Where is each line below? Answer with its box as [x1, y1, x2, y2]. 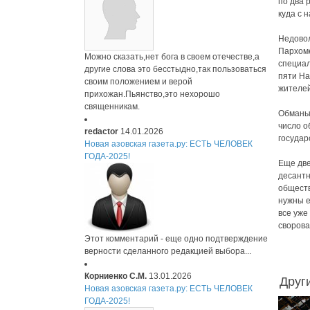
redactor [84, 127, 118, 136]
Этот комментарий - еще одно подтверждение [84, 234, 268, 244]
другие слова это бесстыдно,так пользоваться [84, 64, 266, 74]
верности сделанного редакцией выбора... [84, 246, 251, 256]
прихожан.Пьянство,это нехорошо [84, 89, 220, 99]
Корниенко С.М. [84, 271, 147, 281]
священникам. [84, 102, 140, 111]
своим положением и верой [84, 77, 192, 86]
